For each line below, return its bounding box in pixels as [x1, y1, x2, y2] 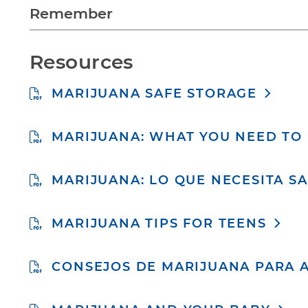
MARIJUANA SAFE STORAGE [52, 86, 258, 101]
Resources [30, 50, 133, 74]
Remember [30, 5, 113, 22]
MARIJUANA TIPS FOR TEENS [52, 216, 267, 231]
